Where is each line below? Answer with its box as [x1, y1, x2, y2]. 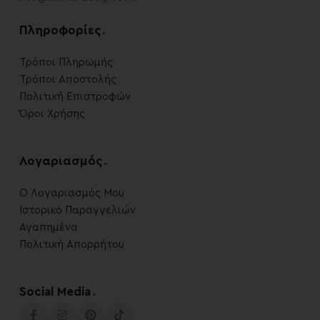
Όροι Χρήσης [19, 108, 85, 119]
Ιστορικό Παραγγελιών [19, 204, 136, 216]
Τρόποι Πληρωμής [19, 56, 113, 68]
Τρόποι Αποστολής [19, 74, 116, 85]
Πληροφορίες [19, 24, 101, 36]
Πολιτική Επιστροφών [19, 91, 131, 102]
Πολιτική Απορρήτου [19, 239, 124, 250]
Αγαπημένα [19, 221, 78, 233]
